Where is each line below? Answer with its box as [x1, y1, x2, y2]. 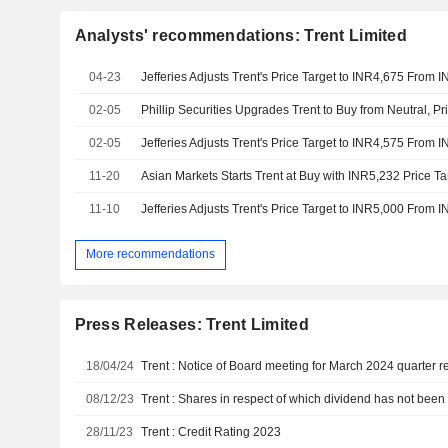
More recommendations [85, 247, 215, 262]
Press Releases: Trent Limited [74, 315, 309, 333]
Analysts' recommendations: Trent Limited [74, 26, 407, 44]
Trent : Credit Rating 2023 [141, 424, 282, 439]
